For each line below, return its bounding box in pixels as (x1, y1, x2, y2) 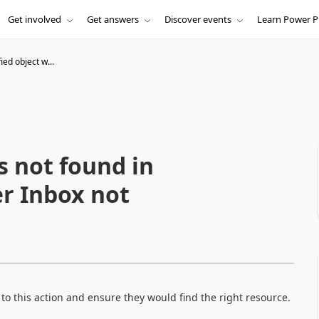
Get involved (7, 13, 61, 26)
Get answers (86, 13, 139, 26)
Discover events (164, 13, 231, 26)
